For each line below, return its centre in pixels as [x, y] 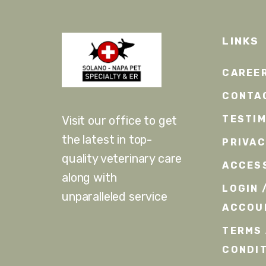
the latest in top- [107, 140]
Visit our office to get [120, 121]
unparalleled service [115, 197]
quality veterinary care [122, 159]
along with [89, 178]
